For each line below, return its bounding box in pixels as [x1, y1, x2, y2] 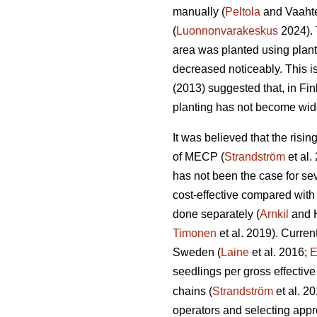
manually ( [173, 6, 225, 18]
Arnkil [260, 208, 289, 221]
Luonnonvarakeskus [176, 25, 278, 38]
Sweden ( [173, 246, 221, 259]
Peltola [225, 6, 260, 18]
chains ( [173, 285, 212, 298]
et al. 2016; [249, 246, 310, 259]
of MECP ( [173, 151, 224, 163]
